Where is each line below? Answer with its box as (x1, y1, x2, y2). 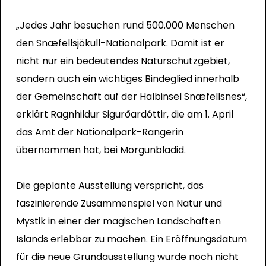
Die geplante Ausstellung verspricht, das (15, 178, 204, 192)
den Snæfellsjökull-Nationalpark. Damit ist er (15, 36, 224, 50)
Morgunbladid (119, 142, 184, 157)
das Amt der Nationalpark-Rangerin (15, 125, 183, 139)
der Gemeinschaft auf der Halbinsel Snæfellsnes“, (15, 89, 247, 103)
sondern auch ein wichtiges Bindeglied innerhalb (15, 71, 239, 85)
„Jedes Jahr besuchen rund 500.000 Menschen (15, 18, 235, 32)
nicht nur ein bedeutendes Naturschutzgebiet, (15, 53, 230, 68)
